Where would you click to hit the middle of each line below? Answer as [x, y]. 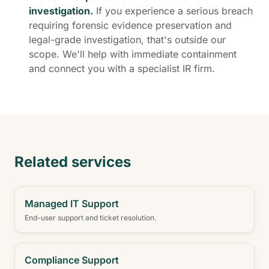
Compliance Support [72, 260]
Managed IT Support [72, 204]
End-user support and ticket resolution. [90, 218]
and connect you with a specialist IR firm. [122, 68]
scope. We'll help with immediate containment [133, 54]
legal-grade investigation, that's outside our [127, 40]
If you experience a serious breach [173, 11]
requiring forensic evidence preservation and [130, 25]
